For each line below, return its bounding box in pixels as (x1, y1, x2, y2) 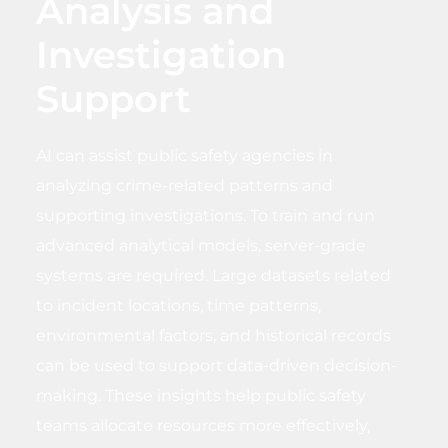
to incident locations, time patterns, (36, 295, 322, 315)
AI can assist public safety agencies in (36, 145, 334, 165)
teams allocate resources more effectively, (36, 415, 371, 435)
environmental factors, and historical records (36, 325, 392, 345)
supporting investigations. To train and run (36, 205, 376, 225)
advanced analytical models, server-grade (36, 235, 367, 255)
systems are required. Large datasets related (36, 265, 392, 285)
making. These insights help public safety (36, 385, 367, 405)
